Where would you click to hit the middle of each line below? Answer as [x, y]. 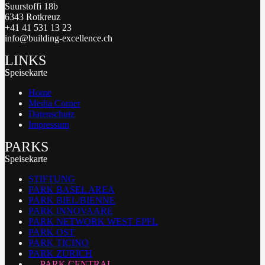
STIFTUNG [52, 179]
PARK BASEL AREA [72, 190]
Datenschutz [51, 114]
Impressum [49, 125]
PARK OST [51, 232]
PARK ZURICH [60, 253]
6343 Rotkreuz [33, 17]
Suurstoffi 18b [31, 6]
